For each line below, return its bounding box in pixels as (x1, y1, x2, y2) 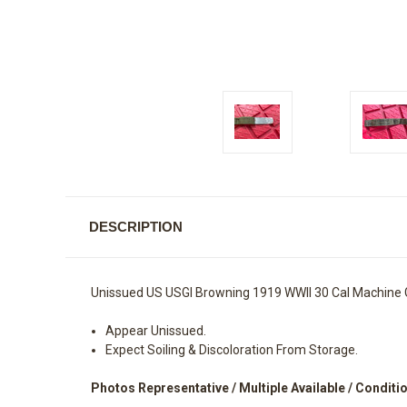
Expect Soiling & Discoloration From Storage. (105, 342, 359, 357)
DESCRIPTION (88, 218, 183, 234)
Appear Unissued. (105, 323, 207, 338)
